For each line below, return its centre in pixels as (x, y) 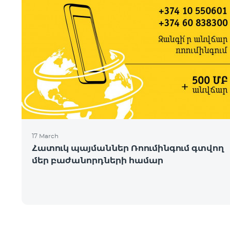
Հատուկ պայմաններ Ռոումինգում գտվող (128, 148)
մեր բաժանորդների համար (98, 160)
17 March (45, 136)
